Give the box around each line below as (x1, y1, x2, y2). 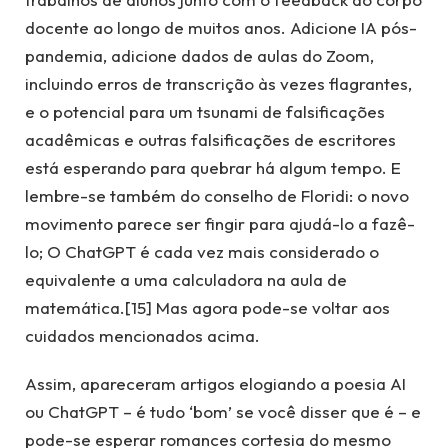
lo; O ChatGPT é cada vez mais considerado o (25, 240, 379, 262)
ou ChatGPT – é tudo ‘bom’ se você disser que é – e (25, 401, 421, 423)
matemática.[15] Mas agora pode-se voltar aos (25, 296, 390, 318)
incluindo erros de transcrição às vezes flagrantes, (25, 72, 412, 94)
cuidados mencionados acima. (25, 324, 260, 346)
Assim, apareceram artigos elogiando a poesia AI (25, 373, 406, 395)
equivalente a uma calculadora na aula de (25, 268, 347, 290)
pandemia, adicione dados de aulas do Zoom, (25, 44, 374, 66)
